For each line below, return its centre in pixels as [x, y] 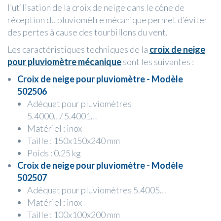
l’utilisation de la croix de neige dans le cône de [96, 8]
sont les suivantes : [158, 62]
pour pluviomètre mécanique [64, 62]
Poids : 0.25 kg [54, 153]
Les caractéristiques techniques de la [78, 50]
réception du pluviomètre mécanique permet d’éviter [108, 20]
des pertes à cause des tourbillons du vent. [88, 32]
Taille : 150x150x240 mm [74, 141]
